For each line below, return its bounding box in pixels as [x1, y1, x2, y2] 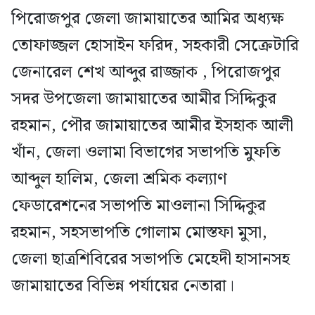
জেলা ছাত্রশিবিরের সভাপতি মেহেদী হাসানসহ [11, 245, 290, 273]
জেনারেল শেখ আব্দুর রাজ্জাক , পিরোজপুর [11, 58, 281, 86]
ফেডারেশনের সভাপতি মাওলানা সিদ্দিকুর [11, 192, 266, 219]
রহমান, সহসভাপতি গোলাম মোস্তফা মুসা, [11, 219, 267, 246]
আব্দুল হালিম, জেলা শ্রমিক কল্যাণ [11, 165, 227, 193]
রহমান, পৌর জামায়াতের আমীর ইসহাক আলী [11, 112, 293, 139]
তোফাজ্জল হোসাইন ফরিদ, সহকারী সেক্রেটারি [11, 32, 299, 59]
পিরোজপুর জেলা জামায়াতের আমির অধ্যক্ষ [11, 5, 284, 32]
